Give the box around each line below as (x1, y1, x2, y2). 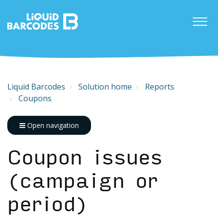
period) (7, 193, 88, 217)
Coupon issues (7, 146, 163, 170)
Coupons (18, 93, 52, 104)
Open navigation (25, 121, 79, 130)
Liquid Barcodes (7, 81, 65, 92)
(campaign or (7, 170, 158, 193)
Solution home (78, 81, 132, 92)
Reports (145, 81, 174, 92)
